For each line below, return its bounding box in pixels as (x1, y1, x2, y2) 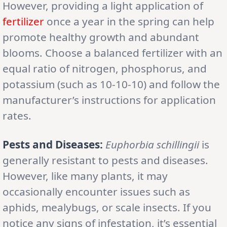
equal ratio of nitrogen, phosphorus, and (3, 61, 207, 75)
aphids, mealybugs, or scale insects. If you (3, 200, 211, 214)
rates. (3, 108, 31, 123)
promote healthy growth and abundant (3, 29, 199, 44)
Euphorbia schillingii (105, 137, 199, 152)
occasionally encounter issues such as (3, 184, 190, 199)
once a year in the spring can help (44, 14, 214, 28)
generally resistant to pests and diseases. (3, 153, 208, 167)
